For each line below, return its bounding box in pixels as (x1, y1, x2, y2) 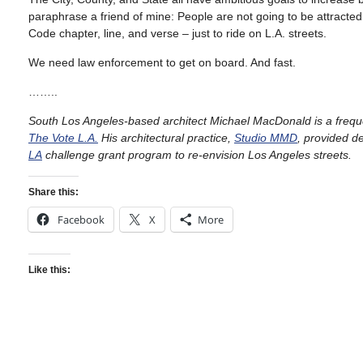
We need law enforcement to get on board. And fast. (28, 56, 296, 70)
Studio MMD (234, 131, 297, 145)
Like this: (28, 263, 70, 275)
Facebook (58, 212, 105, 228)
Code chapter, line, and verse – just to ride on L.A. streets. (28, 27, 327, 41)
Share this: (28, 186, 79, 199)
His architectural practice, (98, 131, 234, 145)
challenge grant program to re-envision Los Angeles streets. (42, 148, 352, 162)
